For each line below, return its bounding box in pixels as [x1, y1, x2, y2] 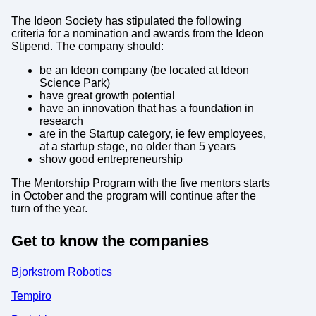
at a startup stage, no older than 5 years [39, 140, 236, 153]
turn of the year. [11, 202, 87, 215]
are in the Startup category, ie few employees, [39, 128, 266, 140]
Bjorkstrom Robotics [11, 266, 112, 279]
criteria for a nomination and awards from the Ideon [11, 28, 264, 40]
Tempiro [11, 290, 51, 303]
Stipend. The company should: [11, 40, 164, 53]
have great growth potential [39, 90, 175, 102]
